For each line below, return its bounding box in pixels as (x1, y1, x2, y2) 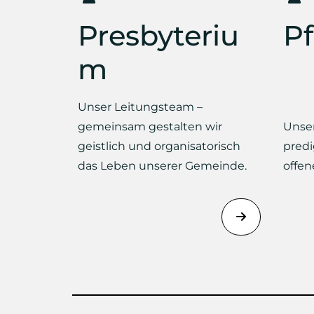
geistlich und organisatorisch (78, 139, 240, 153)
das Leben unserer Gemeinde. (78, 159, 247, 172)
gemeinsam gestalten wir (78, 120, 222, 133)
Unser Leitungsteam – (78, 100, 203, 114)
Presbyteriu (78, 18, 239, 53)
